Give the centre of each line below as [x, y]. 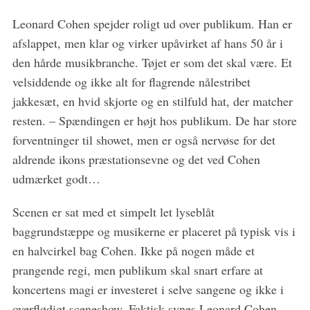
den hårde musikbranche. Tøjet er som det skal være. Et [152, 62]
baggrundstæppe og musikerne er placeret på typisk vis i [154, 231]
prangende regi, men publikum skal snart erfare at [137, 270]
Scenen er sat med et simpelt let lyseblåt [113, 212]
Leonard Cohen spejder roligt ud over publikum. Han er [152, 24]
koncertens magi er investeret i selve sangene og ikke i [148, 289]
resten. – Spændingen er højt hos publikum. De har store [154, 120]
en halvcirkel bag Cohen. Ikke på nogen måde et [133, 250]
